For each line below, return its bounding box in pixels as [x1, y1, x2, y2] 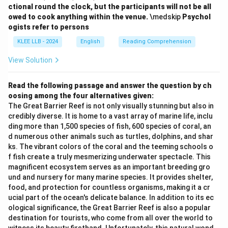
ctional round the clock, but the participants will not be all [8, 3, 211, 11]
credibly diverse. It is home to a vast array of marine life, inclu [8, 112, 213, 120]
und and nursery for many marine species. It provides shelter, [8, 173, 213, 181]
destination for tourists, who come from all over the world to [8, 214, 213, 222]
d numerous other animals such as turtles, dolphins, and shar [8, 132, 213, 140]
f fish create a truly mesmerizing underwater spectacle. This [8, 153, 211, 161]
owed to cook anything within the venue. [8, 13, 148, 21]
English [80, 38, 100, 45]
